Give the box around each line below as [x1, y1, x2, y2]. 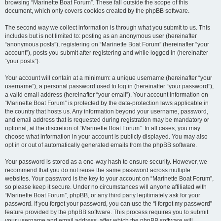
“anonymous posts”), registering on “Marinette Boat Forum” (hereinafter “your [5, 41, 209, 48]
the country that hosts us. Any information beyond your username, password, [5, 108, 208, 115]
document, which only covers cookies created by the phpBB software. [5, 7, 189, 14]
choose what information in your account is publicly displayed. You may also [5, 133, 208, 140]
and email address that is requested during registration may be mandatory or [5, 116, 209, 123]
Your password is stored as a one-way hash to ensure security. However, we [5, 158, 207, 165]
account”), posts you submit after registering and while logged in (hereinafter [5, 49, 208, 56]
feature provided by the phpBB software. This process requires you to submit [5, 209, 208, 216]
